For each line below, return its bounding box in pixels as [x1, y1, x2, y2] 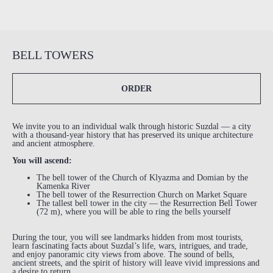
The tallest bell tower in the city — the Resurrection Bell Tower [37, 199, 257, 208]
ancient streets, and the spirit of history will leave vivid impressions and [12, 258, 260, 268]
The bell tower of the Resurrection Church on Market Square [37, 190, 247, 200]
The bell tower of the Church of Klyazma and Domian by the [37, 173, 248, 183]
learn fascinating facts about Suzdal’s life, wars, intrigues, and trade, [12, 241, 248, 251]
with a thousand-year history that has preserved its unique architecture [12, 130, 253, 140]
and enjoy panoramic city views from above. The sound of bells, [12, 250, 235, 260]
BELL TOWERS [12, 48, 94, 62]
